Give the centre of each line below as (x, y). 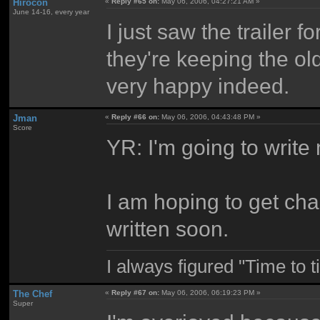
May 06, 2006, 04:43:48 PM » (210, 116)
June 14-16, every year (51, 12)
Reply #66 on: (136, 116)
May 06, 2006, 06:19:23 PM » (210, 292)
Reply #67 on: (136, 292)
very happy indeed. (198, 85)
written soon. (168, 228)
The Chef (32, 294)
